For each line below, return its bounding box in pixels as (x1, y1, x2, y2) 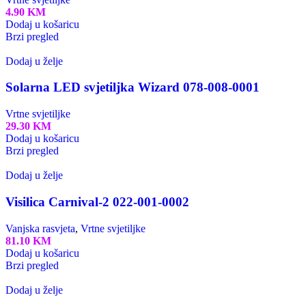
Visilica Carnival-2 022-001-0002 (5, 194, 189, 209)
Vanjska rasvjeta (5, 222, 75, 234)
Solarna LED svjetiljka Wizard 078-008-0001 (5, 80, 260, 95)
